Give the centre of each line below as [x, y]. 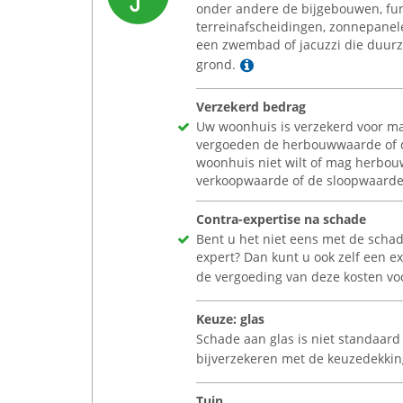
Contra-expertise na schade [281, 219]
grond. [216, 64]
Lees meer [291, 64]
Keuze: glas [230, 319]
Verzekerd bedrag [251, 107]
